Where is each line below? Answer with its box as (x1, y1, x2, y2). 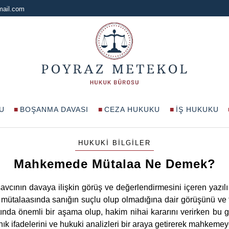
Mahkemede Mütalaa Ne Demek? (13, 157, 216, 171)
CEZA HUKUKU (104, 105, 160, 113)
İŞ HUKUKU (175, 105, 219, 113)
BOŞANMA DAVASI (20, 105, 89, 113)
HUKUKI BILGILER (78, 139, 151, 147)
